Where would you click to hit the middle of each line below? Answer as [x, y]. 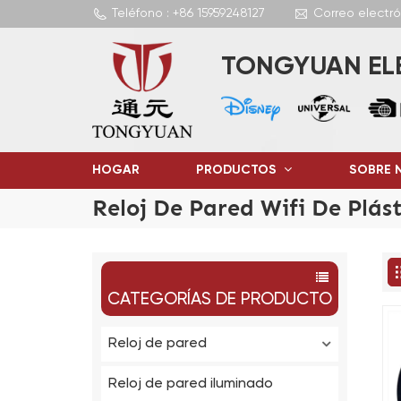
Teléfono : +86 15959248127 [189, 13]
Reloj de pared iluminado [191, 384]
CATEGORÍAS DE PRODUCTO [219, 300]
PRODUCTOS [239, 171]
